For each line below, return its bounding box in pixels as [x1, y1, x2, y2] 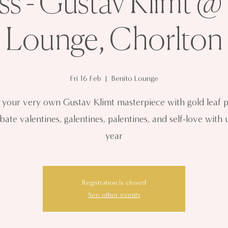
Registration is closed [82, 179, 146, 187]
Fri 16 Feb [70, 74, 101, 83]
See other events [88, 191, 140, 199]
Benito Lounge [110, 74, 158, 83]
